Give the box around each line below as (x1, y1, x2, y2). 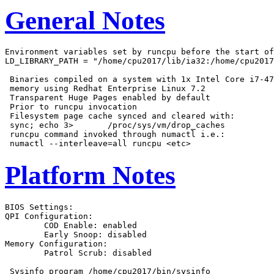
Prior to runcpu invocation (5, 102, 137, 112)
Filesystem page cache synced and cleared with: (5, 111, 235, 121)
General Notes (5, 6, 165, 35)
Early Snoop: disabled (5, 230, 44, 240)
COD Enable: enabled (5, 221, 44, 231)
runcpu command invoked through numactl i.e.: (5, 130, 225, 139)
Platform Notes (5, 161, 176, 190)
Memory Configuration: (5, 239, 108, 249)
